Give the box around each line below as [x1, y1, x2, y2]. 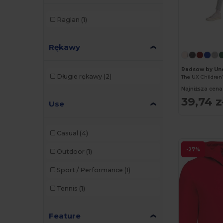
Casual [56, 129, 78, 137]
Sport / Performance [56, 166, 123, 174]
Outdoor [56, 147, 85, 155]
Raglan [56, 15, 80, 23]
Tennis [56, 184, 78, 192]
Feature [49, 211, 81, 221]
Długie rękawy [56, 72, 102, 80]
